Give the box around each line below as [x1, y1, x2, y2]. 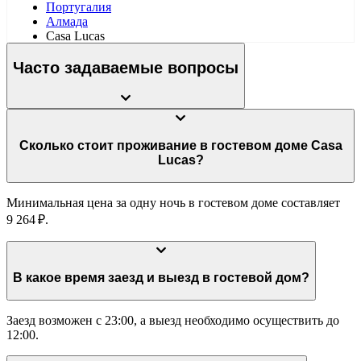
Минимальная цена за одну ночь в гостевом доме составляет [6, 195, 340, 210]
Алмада [46, 15, 88, 29]
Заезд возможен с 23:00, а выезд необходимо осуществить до [6, 313, 339, 327]
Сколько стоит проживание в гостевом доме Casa [19, 139, 211, 153]
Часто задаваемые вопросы [13, 59, 239, 77]
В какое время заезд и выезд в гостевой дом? [214, 271, 309, 285]
